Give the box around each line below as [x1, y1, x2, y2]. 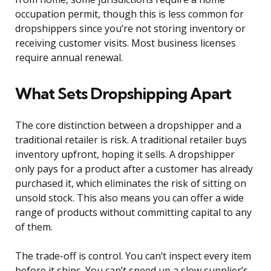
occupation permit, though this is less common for [15, 7, 244, 21]
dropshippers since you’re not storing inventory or [15, 22, 246, 36]
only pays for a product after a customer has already [15, 162, 253, 176]
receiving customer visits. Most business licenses [15, 36, 236, 50]
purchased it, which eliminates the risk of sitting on [15, 177, 246, 191]
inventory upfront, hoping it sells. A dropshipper [15, 148, 235, 162]
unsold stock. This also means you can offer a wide [15, 191, 244, 205]
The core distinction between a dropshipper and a [15, 119, 241, 132]
